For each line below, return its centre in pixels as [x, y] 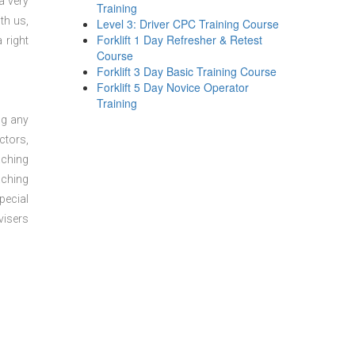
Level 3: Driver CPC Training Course [188, 24]
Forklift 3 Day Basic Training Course [187, 71]
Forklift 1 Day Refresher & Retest [180, 40]
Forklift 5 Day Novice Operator [173, 87]
